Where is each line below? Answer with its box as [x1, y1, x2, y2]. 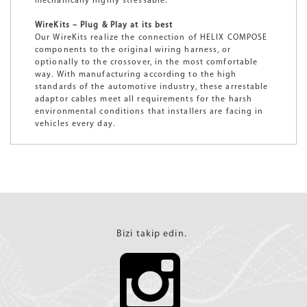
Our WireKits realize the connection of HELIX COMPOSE [35, 33, 268, 42]
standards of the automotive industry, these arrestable [35, 82, 269, 91]
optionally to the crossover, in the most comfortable [35, 58, 258, 66]
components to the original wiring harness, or [35, 45, 232, 54]
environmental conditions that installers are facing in [35, 107, 264, 116]
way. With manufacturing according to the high [35, 70, 237, 79]
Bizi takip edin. [116, 228, 187, 239]
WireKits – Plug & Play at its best [35, 21, 173, 29]
